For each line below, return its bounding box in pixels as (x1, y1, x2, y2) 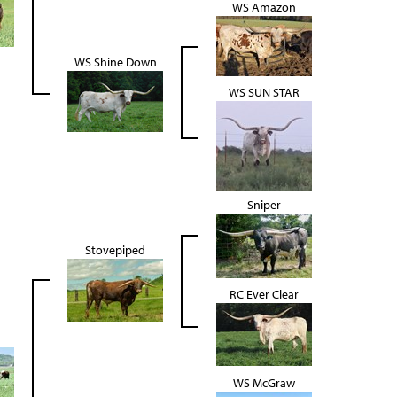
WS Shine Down (74, 53, 157, 70)
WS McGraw (233, 374, 295, 391)
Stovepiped (85, 241, 145, 258)
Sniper (247, 196, 281, 213)
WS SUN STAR (229, 83, 300, 100)
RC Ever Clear (230, 285, 299, 302)
